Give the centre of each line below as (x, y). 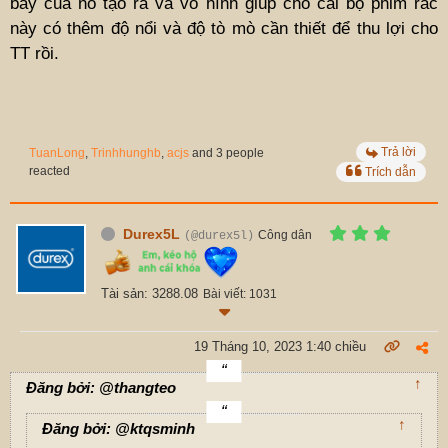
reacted (49, 170)
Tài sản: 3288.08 (149, 293)
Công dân (285, 234)
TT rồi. (34, 53)
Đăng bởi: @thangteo (101, 387)
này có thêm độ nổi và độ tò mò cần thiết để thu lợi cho (224, 28)
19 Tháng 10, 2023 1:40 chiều (280, 346)
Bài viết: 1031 (240, 293)
